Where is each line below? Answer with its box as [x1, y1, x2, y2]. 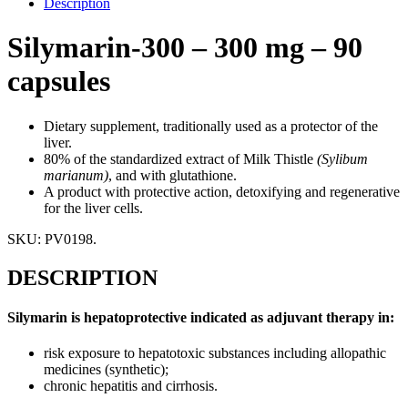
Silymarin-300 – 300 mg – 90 [7, 31, 362, 65]
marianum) [44, 167, 108, 183]
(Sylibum [313, 150, 368, 167]
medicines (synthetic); [44, 362, 168, 378]
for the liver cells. [44, 199, 143, 216]
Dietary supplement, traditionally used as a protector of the [44, 117, 378, 134]
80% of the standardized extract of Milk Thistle [44, 150, 313, 167]
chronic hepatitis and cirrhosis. [44, 378, 218, 394]
